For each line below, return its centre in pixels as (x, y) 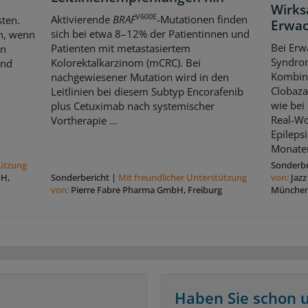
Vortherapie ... (84, 120)
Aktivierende (81, 19)
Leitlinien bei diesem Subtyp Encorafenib (147, 91)
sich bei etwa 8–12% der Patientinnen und (150, 33)
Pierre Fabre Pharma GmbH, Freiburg (146, 189)
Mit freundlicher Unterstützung (182, 177)
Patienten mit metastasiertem (120, 48)
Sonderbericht (80, 177)
